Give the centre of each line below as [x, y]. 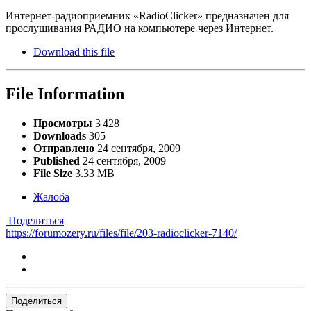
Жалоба [51, 197]
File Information [65, 94]
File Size [53, 174]
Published [57, 161]
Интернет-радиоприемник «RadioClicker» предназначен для [147, 16]
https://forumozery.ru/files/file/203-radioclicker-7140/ [121, 233]
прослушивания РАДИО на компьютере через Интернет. [140, 28]
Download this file [74, 52]
